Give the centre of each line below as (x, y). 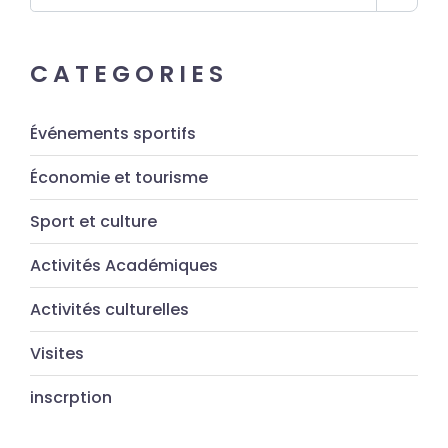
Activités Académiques (124, 266)
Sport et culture (93, 222)
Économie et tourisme (119, 178)
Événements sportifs (113, 134)
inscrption (71, 398)
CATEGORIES (129, 74)
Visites (57, 354)
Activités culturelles (109, 310)
